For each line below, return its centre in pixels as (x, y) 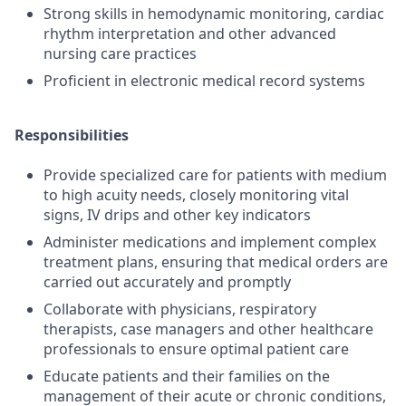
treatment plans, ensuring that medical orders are (216, 262)
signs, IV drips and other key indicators (177, 215)
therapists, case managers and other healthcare (208, 329)
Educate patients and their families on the (187, 376)
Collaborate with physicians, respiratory (180, 309)
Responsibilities (72, 135)
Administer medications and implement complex (210, 242)
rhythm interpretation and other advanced (190, 34)
